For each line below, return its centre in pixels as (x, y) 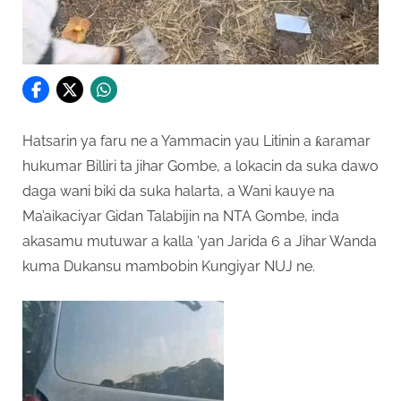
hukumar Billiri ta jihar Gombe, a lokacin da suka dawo (200, 166)
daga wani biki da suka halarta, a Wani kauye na (179, 191)
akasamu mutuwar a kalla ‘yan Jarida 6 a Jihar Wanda (200, 241)
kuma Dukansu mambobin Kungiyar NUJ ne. (169, 266)
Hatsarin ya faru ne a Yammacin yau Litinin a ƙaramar (196, 141)
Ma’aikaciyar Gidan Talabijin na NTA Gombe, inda (181, 216)
